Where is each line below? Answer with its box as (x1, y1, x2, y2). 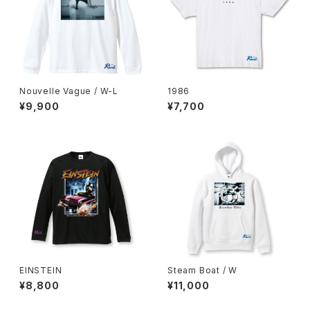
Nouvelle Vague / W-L (19, 86, 118, 96)
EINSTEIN (19, 265, 62, 275)
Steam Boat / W (167, 265, 238, 275)
